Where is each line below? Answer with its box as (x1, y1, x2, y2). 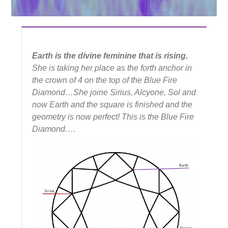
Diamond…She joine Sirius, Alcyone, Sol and (32, 88, 196, 97)
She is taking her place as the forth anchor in (32, 63, 192, 72)
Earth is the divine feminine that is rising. (32, 51, 188, 60)
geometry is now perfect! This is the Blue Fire (32, 112, 194, 121)
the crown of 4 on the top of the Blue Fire (32, 75, 178, 84)
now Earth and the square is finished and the (32, 100, 193, 109)
